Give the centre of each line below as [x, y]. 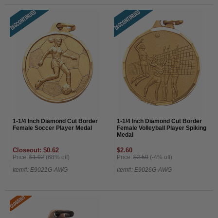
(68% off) [57, 157]
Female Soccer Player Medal [52, 128]
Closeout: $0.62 [36, 150]
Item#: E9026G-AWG [144, 170]
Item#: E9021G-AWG [40, 170]
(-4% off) [160, 157]
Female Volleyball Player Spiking [162, 128]
